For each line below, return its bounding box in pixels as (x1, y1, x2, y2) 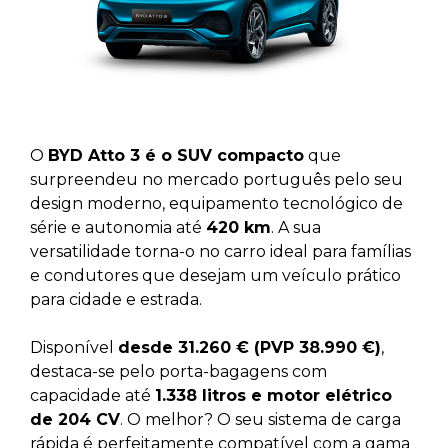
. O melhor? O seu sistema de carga (120, 409, 401, 429)
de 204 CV (30, 409, 120, 429)
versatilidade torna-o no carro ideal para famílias (30, 241, 411, 261)
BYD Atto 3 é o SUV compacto (48, 145, 304, 165)
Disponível (30, 337, 118, 357)
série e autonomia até (30, 217, 206, 237)
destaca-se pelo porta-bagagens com (30, 361, 327, 381)
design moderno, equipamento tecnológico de (30, 193, 403, 213)
